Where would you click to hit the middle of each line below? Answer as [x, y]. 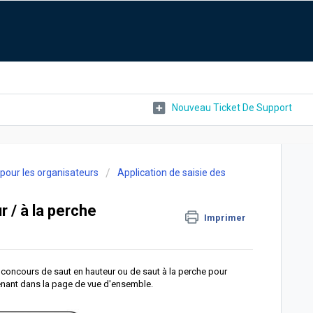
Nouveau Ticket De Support [232, 107]
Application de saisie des [172, 173]
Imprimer [225, 218]
